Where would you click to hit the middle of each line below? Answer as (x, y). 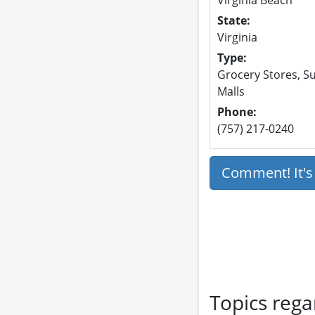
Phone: (237, 111)
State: (233, 20)
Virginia (237, 37)
